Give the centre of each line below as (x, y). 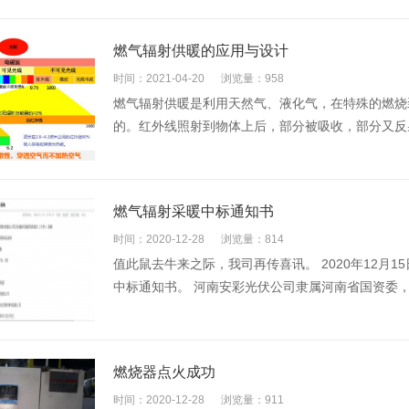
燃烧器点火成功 (164, 372)
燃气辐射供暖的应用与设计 (201, 51)
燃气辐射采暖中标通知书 (194, 211)
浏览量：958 (252, 79)
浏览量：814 (252, 239)
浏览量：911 (252, 400)
